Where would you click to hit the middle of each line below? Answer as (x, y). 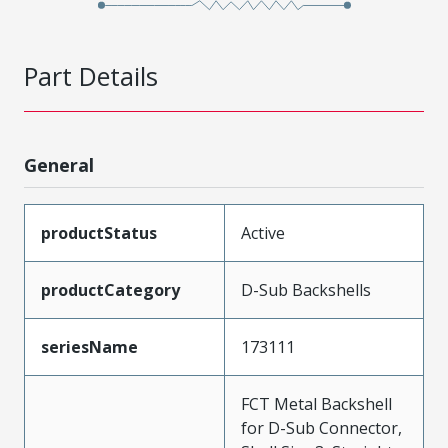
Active (263, 232)
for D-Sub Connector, (321, 427)
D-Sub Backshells (306, 289)
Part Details (91, 75)
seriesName (89, 346)
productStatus (99, 232)
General (59, 164)
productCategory (110, 289)
